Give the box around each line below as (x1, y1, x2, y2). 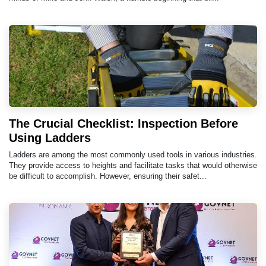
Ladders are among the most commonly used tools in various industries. (9, 150, 257, 159)
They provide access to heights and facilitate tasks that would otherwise (9, 160, 257, 170)
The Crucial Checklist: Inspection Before (9, 116, 238, 130)
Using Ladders (9, 131, 91, 144)
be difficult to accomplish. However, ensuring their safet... (9, 171, 207, 180)
